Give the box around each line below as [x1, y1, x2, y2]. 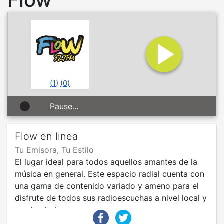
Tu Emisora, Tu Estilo [15, 145, 94, 155]
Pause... [49, 101, 78, 111]
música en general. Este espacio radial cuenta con [15, 169, 204, 179]
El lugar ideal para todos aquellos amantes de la [15, 157, 197, 167]
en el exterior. [15, 205, 66, 215]
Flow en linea [15, 130, 78, 142]
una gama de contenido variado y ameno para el [15, 181, 199, 191]
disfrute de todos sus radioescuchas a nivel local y [15, 193, 207, 203]
